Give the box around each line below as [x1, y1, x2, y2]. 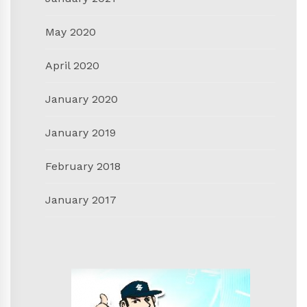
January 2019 [45, 125, 116, 139]
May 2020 [45, 25, 96, 38]
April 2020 [45, 58, 99, 72]
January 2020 [45, 92, 118, 106]
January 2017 [45, 193, 116, 206]
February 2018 [45, 159, 121, 173]
